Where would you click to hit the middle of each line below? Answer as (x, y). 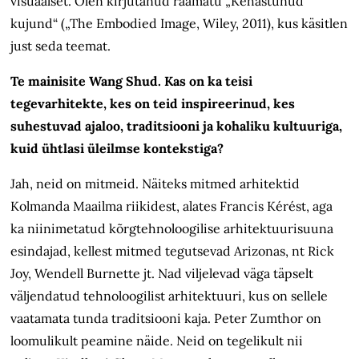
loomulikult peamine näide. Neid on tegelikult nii (157, 341)
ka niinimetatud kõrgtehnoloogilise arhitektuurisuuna (172, 229)
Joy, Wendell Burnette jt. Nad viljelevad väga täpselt (162, 274)
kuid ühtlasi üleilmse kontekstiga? (117, 149)
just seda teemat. (61, 46)
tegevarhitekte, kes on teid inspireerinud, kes (153, 104)
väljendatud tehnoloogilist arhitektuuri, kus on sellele (169, 296)
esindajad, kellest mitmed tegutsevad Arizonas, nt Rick (173, 251)
